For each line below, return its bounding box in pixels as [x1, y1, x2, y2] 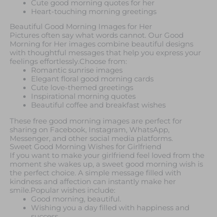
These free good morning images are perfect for [10, 116, 182, 125]
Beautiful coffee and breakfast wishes [31, 101, 166, 110]
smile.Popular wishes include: [10, 186, 115, 195]
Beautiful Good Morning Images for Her [10, 22, 152, 31]
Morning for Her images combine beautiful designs [10, 40, 193, 49]
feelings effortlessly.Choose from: [10, 57, 127, 66]
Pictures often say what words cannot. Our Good [10, 31, 184, 40]
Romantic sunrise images [31, 66, 123, 75]
